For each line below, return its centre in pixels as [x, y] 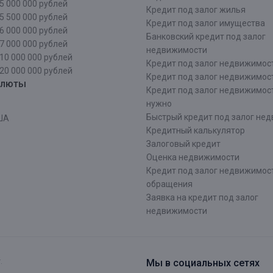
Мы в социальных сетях [203, 263]
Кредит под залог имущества [206, 23]
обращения [169, 184]
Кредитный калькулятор [196, 130]
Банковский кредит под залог [206, 37]
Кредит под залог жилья [196, 10]
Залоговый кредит [183, 144]
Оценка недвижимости [193, 157]
